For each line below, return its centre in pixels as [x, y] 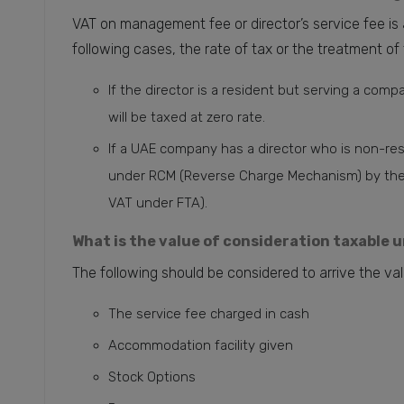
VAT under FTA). [157, 203]
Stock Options [151, 377]
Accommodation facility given [200, 346]
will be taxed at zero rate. [186, 118]
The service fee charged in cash [208, 314]
